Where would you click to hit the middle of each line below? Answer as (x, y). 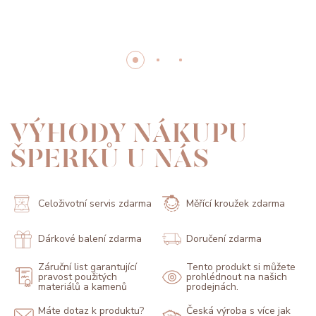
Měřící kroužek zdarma (236, 203)
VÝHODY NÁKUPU (129, 133)
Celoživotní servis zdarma (95, 203)
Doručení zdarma (224, 239)
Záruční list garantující (87, 267)
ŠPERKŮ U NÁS (109, 158)
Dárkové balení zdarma (90, 239)
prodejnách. (212, 286)
